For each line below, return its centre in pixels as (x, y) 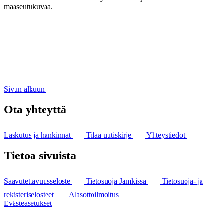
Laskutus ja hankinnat (38, 135)
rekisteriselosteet (30, 194)
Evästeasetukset (28, 203)
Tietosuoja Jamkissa (117, 181)
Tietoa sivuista (40, 155)
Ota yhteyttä (35, 109)
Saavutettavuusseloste (38, 181)
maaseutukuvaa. (28, 6)
